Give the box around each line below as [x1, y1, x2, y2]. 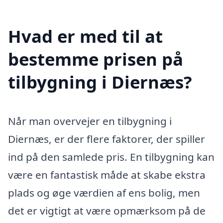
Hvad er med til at [8, 24, 163, 48]
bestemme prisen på [8, 47, 183, 71]
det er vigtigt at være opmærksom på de [8, 204, 206, 218]
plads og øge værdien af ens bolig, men [8, 186, 200, 200]
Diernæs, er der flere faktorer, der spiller [8, 132, 205, 146]
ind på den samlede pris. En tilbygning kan [8, 150, 215, 164]
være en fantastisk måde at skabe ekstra [8, 168, 206, 182]
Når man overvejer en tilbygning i [8, 114, 172, 128]
